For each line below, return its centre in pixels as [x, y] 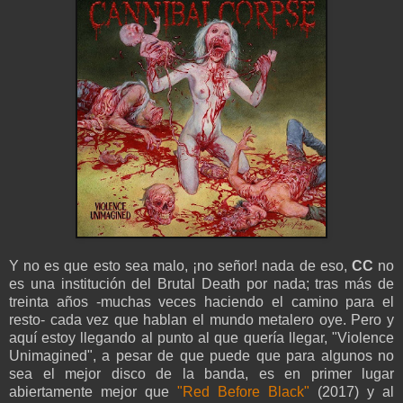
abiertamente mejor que [93, 392]
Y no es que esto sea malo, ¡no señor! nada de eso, [180, 266]
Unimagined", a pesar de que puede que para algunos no [201, 356]
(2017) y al [356, 392]
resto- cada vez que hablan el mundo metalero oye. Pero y [201, 320]
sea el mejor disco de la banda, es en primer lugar [201, 374]
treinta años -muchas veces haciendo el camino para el [201, 302]
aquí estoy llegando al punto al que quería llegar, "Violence [201, 338]
